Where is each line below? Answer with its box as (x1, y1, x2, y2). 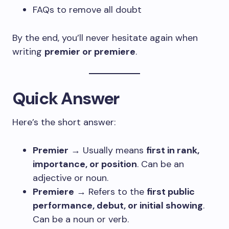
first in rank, (146, 144, 199, 156)
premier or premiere (44, 45, 135, 58)
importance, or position (33, 158, 137, 170)
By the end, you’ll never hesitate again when (12, 32, 198, 44)
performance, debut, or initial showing (33, 199, 203, 212)
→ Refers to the (74, 186, 147, 198)
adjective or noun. (33, 172, 108, 184)
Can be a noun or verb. (33, 213, 129, 225)
